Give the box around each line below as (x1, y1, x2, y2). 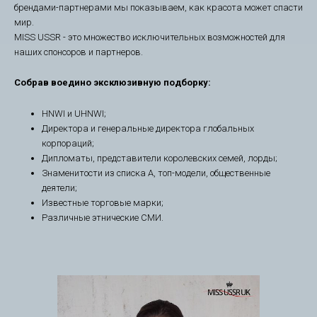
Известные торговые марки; (42, 197, 163, 209)
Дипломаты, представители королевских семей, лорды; (42, 153, 277, 164)
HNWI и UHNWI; (42, 108, 106, 120)
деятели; (42, 183, 77, 194)
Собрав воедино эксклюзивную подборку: (14, 77, 211, 88)
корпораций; (42, 138, 94, 149)
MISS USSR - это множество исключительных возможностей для (14, 31, 285, 42)
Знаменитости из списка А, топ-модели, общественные (42, 168, 270, 179)
